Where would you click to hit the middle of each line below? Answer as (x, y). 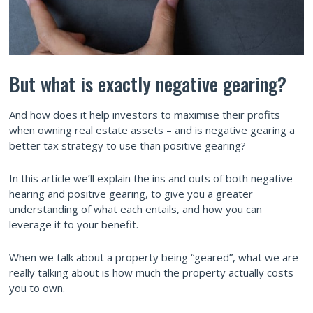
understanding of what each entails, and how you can (136, 209)
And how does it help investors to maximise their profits (145, 114)
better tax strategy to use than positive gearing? (128, 145)
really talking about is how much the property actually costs (151, 272)
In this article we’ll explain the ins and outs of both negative (151, 178)
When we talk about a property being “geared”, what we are (154, 257)
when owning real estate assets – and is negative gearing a (152, 130)
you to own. (37, 287)
